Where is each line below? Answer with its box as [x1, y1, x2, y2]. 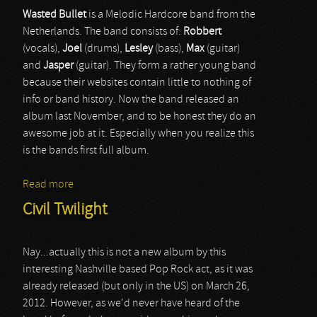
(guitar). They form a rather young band [74, 60, 256, 71]
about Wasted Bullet [74, 179, 168, 190]
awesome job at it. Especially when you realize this [23, 128, 254, 139]
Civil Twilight [23, 202, 107, 219]
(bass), [153, 43, 186, 54]
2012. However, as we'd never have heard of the [23, 298, 240, 309]
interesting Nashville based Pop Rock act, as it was [23, 264, 253, 275]
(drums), [82, 43, 125, 54]
